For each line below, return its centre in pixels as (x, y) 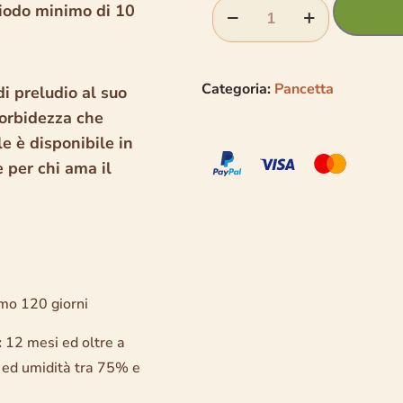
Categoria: (238, 90)
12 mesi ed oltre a (64, 342)
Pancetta (304, 90)
